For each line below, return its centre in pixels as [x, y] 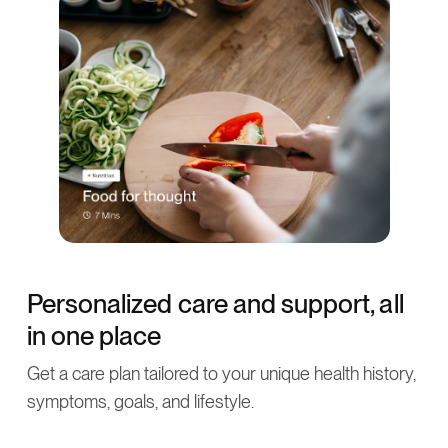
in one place [94, 336]
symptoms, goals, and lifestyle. [140, 402]
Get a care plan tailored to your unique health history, [221, 374]
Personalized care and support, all [215, 304]
